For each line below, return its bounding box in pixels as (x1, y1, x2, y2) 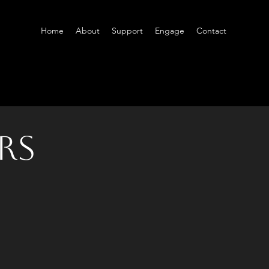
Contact (196, 25, 226, 36)
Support (112, 25, 143, 36)
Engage (155, 25, 184, 36)
